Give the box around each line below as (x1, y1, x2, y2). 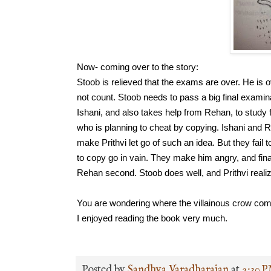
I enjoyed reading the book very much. (77, 212, 227, 223)
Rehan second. (77, 167, 139, 178)
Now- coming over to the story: (77, 61, 198, 72)
